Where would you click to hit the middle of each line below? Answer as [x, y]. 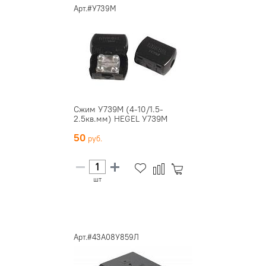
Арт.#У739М [95, 8]
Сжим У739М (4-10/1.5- [118, 109]
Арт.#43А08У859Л [106, 237]
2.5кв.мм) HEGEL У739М [121, 118]
